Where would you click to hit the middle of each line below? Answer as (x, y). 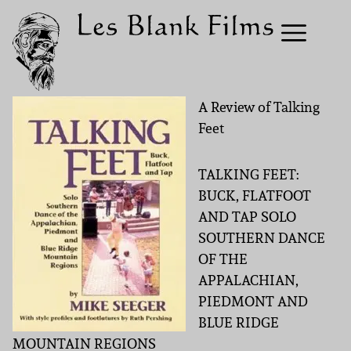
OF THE (223, 259)
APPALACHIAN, (248, 280)
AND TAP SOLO (247, 217)
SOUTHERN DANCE (262, 238)
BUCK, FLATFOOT (255, 195)
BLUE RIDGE (239, 322)
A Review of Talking (259, 107)
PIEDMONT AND (253, 301)
